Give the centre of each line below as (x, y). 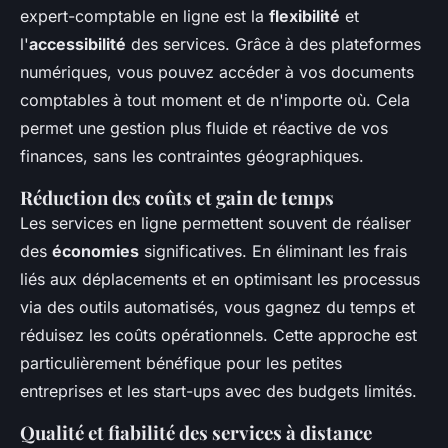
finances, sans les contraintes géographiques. (192, 156)
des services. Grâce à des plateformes (273, 44)
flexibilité (304, 16)
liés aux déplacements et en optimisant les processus (220, 279)
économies (95, 251)
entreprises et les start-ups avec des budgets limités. (218, 391)
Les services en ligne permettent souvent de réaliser (215, 223)
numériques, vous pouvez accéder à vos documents (217, 72)
